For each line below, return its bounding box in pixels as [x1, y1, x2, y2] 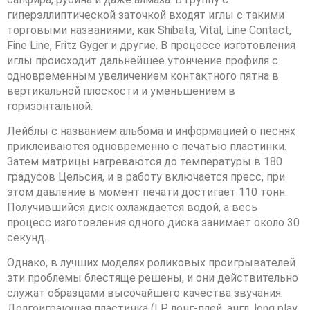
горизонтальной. [7, 99, 93, 113]
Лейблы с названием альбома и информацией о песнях [7, 124, 295, 138]
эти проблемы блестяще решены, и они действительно [7, 271, 298, 285]
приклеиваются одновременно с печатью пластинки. [7, 139, 286, 153]
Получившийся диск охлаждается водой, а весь [7, 200, 257, 214]
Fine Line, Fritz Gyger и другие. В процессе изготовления [7, 38, 295, 52]
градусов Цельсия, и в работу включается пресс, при [7, 170, 285, 183]
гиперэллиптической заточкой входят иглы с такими [7, 8, 284, 21]
